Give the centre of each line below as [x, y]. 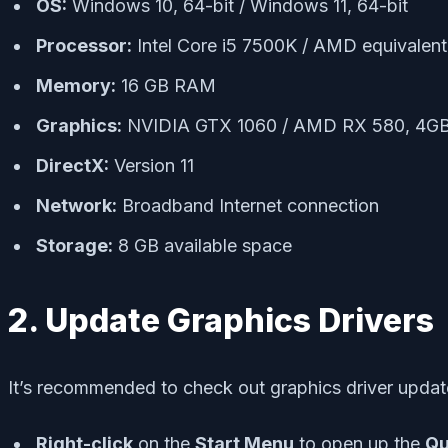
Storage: [74, 245]
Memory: [76, 85]
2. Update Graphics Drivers [221, 320]
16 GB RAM [166, 85]
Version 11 [151, 165]
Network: [76, 205]
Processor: [84, 45]
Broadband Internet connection [248, 205]
